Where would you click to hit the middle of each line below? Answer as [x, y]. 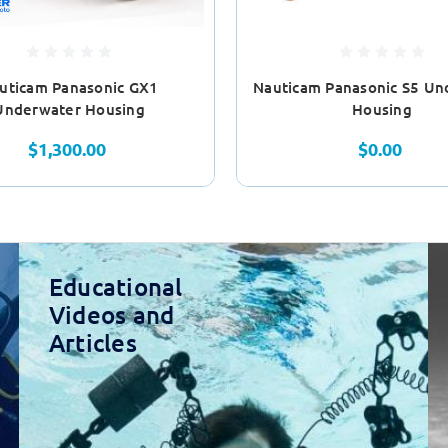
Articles [92, 343]
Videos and [111, 315]
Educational [115, 287]
